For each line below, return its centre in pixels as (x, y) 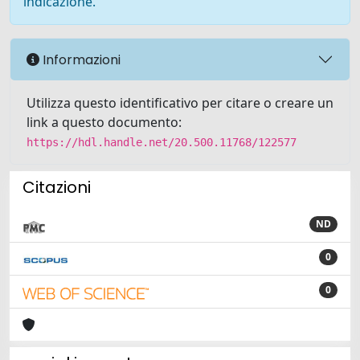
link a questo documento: (104, 122)
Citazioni (57, 187)
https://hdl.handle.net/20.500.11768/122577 (162, 142)
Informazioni (80, 59)
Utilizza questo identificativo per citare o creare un (180, 103)
